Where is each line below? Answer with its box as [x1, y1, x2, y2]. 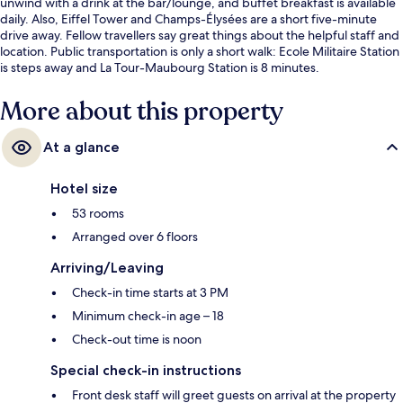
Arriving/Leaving [50, 259, 164, 277]
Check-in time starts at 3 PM [72, 284, 228, 301]
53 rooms [72, 205, 124, 222]
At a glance [43, 139, 120, 157]
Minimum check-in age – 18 [72, 308, 224, 325]
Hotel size [50, 180, 118, 198]
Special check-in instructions [50, 362, 241, 380]
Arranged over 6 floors [72, 228, 198, 246]
